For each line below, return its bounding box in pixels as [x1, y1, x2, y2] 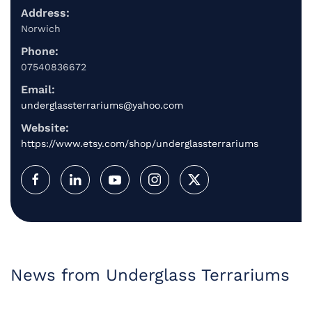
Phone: [21, 44, 58, 58]
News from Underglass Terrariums [10, 265, 290, 285]
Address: [21, 6, 70, 19]
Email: [21, 82, 55, 96]
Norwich [21, 22, 61, 34]
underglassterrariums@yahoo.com [21, 99, 183, 111]
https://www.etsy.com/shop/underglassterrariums [21, 137, 258, 149]
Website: [21, 120, 69, 134]
